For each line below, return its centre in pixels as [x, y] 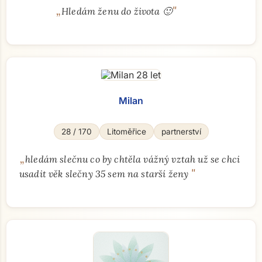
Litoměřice [126, 132]
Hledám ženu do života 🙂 [117, 11]
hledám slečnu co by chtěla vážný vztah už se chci [133, 159]
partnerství [181, 132]
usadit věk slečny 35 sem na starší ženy [105, 174]
